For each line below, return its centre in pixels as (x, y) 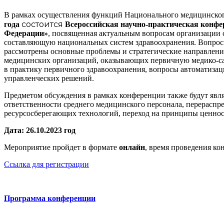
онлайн (132, 147)
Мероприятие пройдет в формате (61, 147)
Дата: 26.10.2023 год (40, 130)
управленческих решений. (49, 78)
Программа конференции (50, 198)
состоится (43, 24)
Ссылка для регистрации (46, 164)
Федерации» (26, 33)
